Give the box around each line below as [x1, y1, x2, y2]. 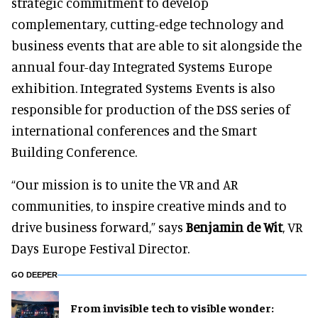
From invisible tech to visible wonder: [70, 300, 274, 315]
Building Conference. [11, 143, 137, 160]
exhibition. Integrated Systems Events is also [11, 79, 275, 96]
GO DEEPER [11, 270, 57, 279]
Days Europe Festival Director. [11, 239, 190, 256]
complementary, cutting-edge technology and [11, 15, 284, 32]
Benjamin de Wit [186, 218, 283, 235]
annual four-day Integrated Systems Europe [11, 57, 272, 75]
